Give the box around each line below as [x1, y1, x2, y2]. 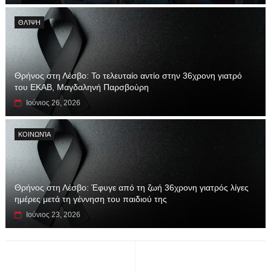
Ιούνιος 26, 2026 [25, 98, 80, 107]
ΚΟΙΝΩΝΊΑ [18, 130, 51, 138]
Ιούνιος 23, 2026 [25, 210, 80, 219]
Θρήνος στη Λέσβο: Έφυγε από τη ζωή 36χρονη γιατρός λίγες [14, 182, 249, 192]
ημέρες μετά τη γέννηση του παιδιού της [14, 194, 167, 204]
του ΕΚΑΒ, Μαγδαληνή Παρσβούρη [14, 82, 149, 92]
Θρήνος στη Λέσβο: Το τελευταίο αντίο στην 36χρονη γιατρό [14, 70, 242, 80]
